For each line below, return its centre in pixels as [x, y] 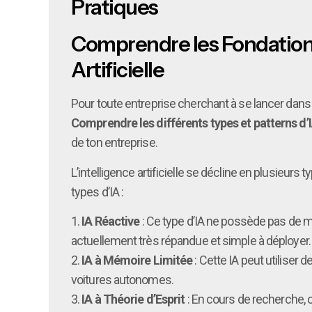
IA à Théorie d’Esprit [133, 299]
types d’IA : [97, 192]
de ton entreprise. [114, 143]
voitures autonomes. [122, 280]
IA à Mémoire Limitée [137, 260]
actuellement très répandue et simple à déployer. [191, 241]
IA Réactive [111, 221]
